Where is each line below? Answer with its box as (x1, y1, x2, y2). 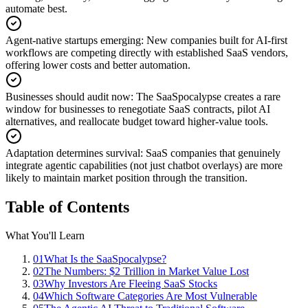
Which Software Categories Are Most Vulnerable (44, 290, 257, 302)
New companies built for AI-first (146, 34, 287, 46)
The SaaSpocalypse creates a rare (136, 90, 280, 102)
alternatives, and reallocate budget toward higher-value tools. (5, 115, 268, 127)
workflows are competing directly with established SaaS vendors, (5, 46, 288, 58)
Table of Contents (5, 197, 129, 216)
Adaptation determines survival (5, 146, 140, 159)
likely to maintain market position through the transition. (5, 171, 247, 184)
